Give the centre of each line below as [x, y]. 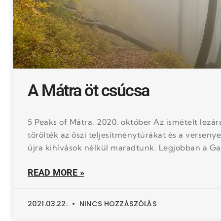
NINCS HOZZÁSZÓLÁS [117, 203]
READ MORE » [56, 172]
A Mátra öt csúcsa [89, 90]
